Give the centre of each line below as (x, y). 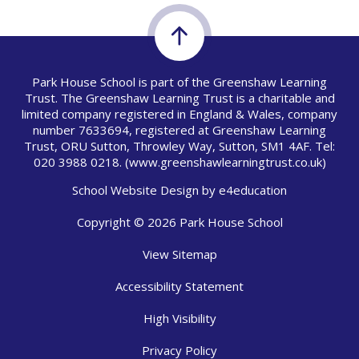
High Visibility (179, 318)
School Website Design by (145, 190)
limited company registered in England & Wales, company (179, 113)
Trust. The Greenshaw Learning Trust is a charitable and (179, 97)
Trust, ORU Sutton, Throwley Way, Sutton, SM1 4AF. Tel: (179, 145)
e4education (253, 190)
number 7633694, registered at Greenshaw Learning (179, 129)
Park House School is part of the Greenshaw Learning (179, 81)
